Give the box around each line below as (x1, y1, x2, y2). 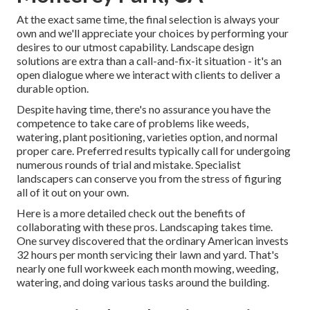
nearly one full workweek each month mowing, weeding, (17, 262, 278, 275)
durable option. (17, 82, 89, 95)
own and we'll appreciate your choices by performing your (17, 26, 289, 40)
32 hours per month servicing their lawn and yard (17, 248, 244, 262)
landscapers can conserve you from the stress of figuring (17, 172, 282, 185)
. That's (244, 248, 279, 262)
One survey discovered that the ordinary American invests (17, 234, 289, 248)
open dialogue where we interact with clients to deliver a (17, 68, 280, 82)
